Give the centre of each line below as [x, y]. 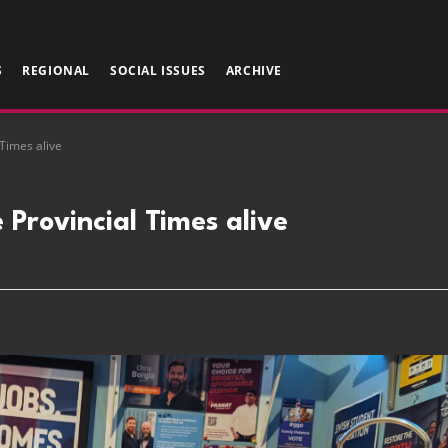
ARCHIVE [254, 70]
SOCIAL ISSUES [158, 70]
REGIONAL [56, 70]
